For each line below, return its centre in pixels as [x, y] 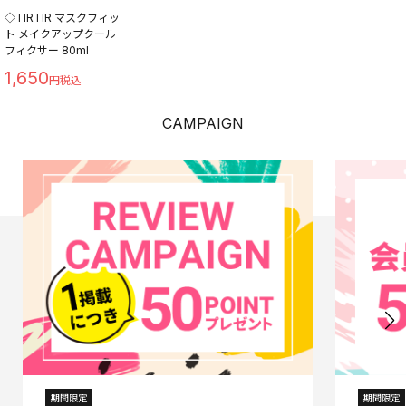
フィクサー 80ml [47, 50]
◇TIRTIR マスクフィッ [62, 17]
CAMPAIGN [203, 123]
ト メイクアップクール [60, 34]
